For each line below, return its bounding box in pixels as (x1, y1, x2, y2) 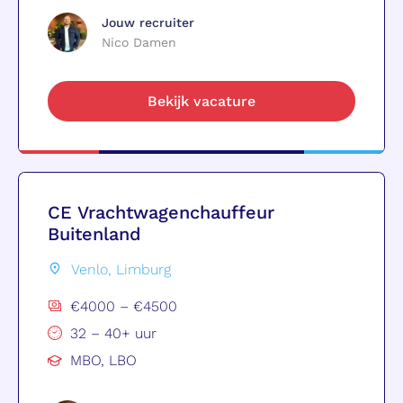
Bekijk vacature (148, 92, 255, 110)
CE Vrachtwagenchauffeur (48, 201, 274, 223)
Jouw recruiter (102, 14, 194, 30)
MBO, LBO (70, 351, 137, 369)
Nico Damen (102, 34, 176, 49)
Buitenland (48, 222, 141, 245)
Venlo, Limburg (71, 260, 171, 278)
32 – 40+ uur (70, 324, 157, 342)
